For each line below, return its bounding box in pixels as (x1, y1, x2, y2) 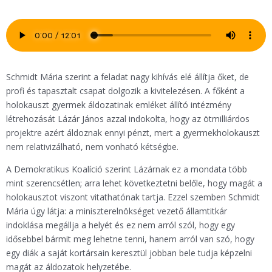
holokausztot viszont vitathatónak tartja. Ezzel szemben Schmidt (6, 191, 260, 203)
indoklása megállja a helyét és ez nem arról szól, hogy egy (6, 219, 235, 231)
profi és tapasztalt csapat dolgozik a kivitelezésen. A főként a (6, 85, 245, 97)
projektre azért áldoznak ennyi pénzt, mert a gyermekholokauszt (6, 127, 260, 138)
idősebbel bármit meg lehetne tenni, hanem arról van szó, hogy (6, 233, 254, 245)
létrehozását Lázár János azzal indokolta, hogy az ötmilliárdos (6, 113, 250, 124)
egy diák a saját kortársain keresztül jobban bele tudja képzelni (6, 247, 252, 259)
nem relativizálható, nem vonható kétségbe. (6, 141, 178, 152)
